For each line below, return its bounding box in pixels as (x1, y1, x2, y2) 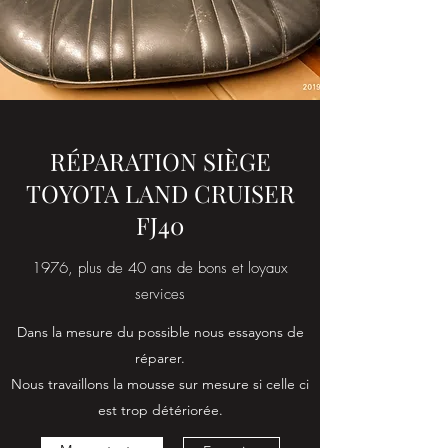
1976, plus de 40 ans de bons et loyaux (32, 258, 288, 278)
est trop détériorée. (97, 401, 223, 419)
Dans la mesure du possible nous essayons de (16, 323, 304, 341)
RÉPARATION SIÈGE (49, 145, 271, 177)
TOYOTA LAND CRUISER (25, 177, 295, 209)
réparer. (135, 349, 185, 367)
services (135, 284, 185, 304)
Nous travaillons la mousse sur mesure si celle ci (11, 375, 309, 393)
